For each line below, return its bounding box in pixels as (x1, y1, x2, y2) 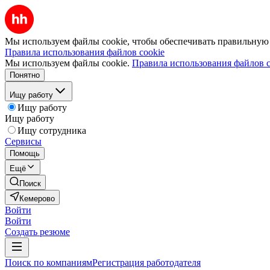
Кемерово (19, 194, 55, 203)
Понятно (10, 71, 40, 80)
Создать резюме (5, 227, 70, 237)
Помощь (10, 149, 40, 158)
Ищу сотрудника (17, 125, 86, 136)
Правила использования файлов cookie (5, 47, 165, 57)
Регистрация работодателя (92, 257, 201, 268)
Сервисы (5, 136, 42, 146)
